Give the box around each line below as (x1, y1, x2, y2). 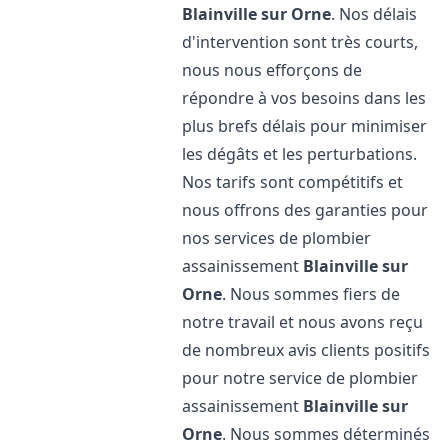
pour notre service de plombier (182, 367, 419, 389)
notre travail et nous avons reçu (182, 311, 424, 333)
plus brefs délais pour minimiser (182, 115, 428, 137)
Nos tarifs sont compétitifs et (182, 171, 404, 193)
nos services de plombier (182, 227, 372, 249)
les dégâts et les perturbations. (182, 143, 418, 165)
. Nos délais (331, 3, 418, 25)
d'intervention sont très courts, (182, 31, 419, 53)
